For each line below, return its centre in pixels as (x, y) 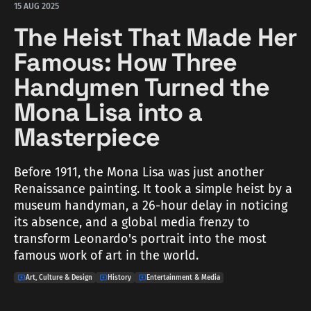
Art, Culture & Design (59, 278)
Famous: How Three (126, 63)
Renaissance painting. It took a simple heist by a (153, 189)
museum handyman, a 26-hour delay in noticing (151, 206)
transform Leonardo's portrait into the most (140, 239)
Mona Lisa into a (108, 113)
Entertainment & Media (183, 278)
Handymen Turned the (142, 88)
